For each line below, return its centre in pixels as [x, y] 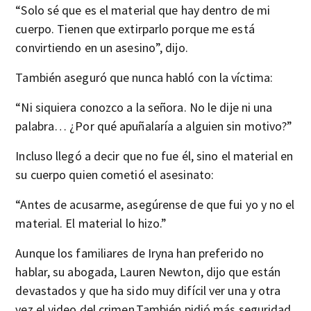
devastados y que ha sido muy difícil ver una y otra [148, 291]
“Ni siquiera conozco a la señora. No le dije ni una [144, 107]
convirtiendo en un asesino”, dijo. [102, 48]
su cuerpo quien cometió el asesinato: [115, 175]
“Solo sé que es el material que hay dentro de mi [143, 10]
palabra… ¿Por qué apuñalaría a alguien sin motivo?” [154, 126]
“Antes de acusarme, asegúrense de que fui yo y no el [155, 204]
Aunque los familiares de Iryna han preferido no [140, 253]
